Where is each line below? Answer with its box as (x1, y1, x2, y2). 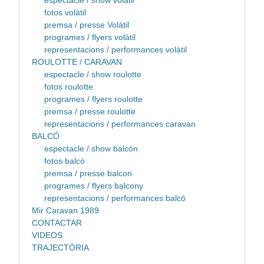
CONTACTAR (32, 218, 82, 228)
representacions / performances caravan (44, 119, 196, 129)
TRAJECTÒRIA (32, 243, 89, 253)
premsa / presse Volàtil (44, 20, 129, 30)
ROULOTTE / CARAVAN (32, 57, 122, 67)
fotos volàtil (44, 8, 86, 18)
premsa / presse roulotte (44, 107, 136, 117)
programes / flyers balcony (44, 181, 143, 191)
